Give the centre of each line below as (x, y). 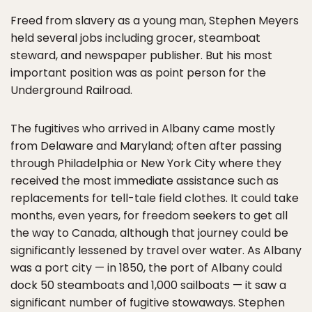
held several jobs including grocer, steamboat (135, 38)
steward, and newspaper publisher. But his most (141, 55)
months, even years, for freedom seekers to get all (149, 216)
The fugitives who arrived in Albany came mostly (143, 128)
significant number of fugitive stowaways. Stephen (148, 303)
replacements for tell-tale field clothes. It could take (155, 198)
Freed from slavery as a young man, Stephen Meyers (155, 21)
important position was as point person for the (138, 73)
